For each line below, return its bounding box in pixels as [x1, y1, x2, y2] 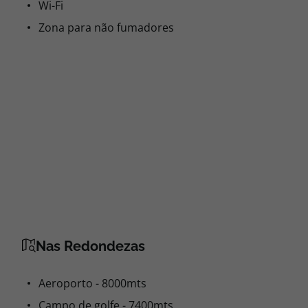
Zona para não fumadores [38, 20, 174, 35]
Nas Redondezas [36, 238, 145, 254]
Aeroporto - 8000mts [38, 276, 146, 291]
